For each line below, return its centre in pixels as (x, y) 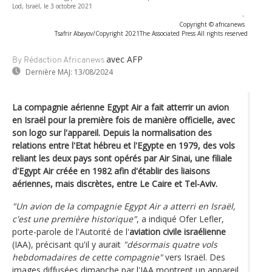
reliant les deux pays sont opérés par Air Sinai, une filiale (122, 158)
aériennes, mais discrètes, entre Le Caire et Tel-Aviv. (115, 183)
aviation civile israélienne (178, 231)
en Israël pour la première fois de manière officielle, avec (124, 120)
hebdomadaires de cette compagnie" (87, 257)
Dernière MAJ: (49, 72)
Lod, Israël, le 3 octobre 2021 (52, 6)
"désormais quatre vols (170, 244)
